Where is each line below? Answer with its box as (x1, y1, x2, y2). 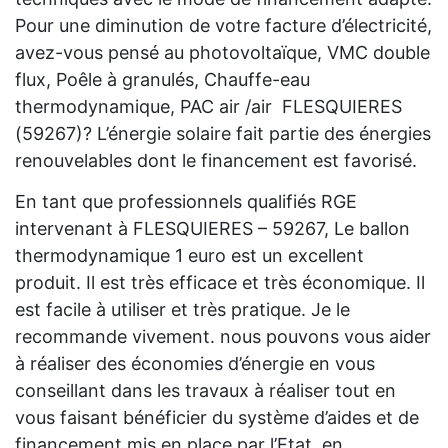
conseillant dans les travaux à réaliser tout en (15, 380, 396, 402)
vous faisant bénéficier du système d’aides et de (15, 407, 419, 429)
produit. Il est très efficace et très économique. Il (15, 272, 425, 294)
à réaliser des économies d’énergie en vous (15, 353, 375, 375)
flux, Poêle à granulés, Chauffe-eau (15, 69, 310, 91)
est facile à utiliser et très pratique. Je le (15, 299, 350, 321)
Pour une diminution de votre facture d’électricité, (15, 15, 432, 37)
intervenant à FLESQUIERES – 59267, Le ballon (15, 218, 410, 240)
